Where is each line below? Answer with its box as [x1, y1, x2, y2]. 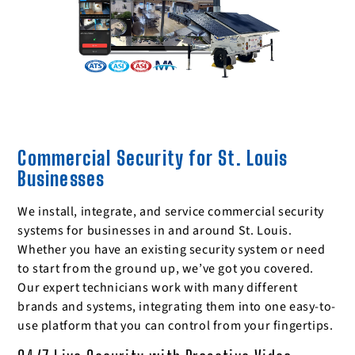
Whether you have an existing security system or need [17, 241, 326, 259]
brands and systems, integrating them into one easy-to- [17, 298, 336, 316]
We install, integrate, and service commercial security [17, 203, 324, 221]
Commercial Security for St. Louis [17, 147, 288, 170]
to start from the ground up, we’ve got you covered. [17, 260, 314, 278]
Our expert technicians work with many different [17, 279, 298, 297]
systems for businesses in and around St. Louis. [17, 222, 292, 240]
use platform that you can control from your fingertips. [17, 317, 334, 335]
